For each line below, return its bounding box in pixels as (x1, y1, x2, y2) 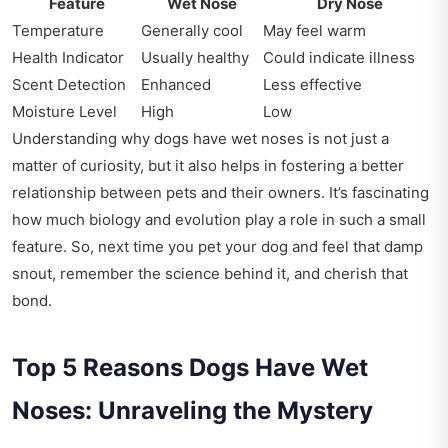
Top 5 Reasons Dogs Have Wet (12, 353, 368, 382)
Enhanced (141, 75, 211, 94)
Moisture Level (12, 102, 117, 121)
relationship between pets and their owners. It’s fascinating (12, 183, 429, 202)
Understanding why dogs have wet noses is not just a (12, 129, 389, 148)
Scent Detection (12, 75, 126, 94)
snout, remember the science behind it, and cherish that (12, 264, 408, 283)
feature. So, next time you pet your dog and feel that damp (12, 237, 423, 256)
